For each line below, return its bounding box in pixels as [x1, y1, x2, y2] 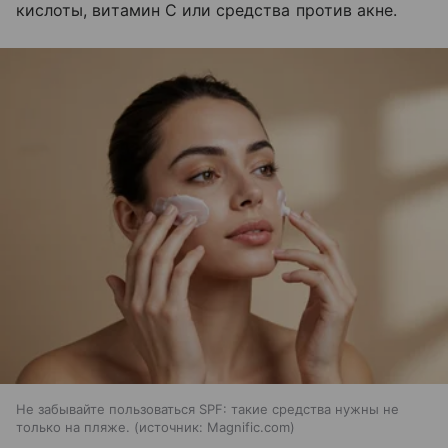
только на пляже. [16, 419, 130, 436]
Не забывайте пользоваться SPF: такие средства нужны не [16, 401, 399, 418]
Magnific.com [207, 419, 290, 436]
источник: [139, 419, 203, 436]
